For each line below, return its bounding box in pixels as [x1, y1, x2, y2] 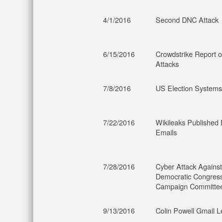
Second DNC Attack [156, 14, 219, 25]
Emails [156, 127, 177, 137]
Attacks [156, 58, 179, 69]
